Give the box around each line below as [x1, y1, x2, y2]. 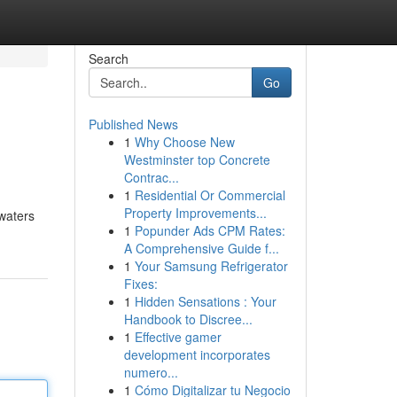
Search [88, 50, 128, 67]
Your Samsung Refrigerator [134, 257, 288, 275]
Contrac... [123, 168, 179, 186]
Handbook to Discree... [123, 310, 253, 328]
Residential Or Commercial [134, 186, 285, 204]
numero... [123, 363, 178, 381]
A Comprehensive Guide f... [123, 239, 279, 257]
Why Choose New [134, 133, 235, 151]
